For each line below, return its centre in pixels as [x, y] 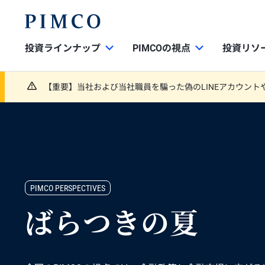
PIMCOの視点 [161, 48]
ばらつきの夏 [112, 227]
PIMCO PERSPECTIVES [68, 188]
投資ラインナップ [63, 48]
